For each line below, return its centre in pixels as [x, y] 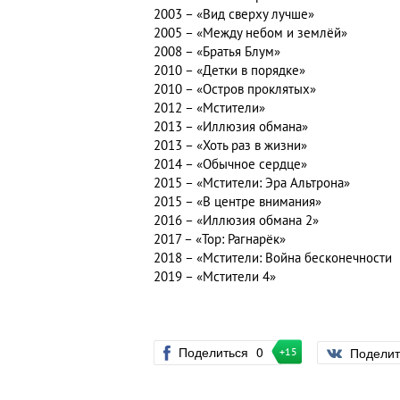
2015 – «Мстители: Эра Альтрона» [252, 183]
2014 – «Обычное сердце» [230, 165]
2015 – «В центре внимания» [237, 202]
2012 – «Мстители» [209, 108]
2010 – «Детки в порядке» [229, 71]
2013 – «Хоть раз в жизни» [230, 146]
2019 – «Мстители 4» [215, 277]
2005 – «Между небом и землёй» [250, 33]
